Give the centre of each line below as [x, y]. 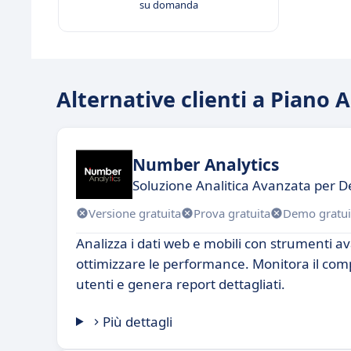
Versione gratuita [135, 213]
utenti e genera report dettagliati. [181, 284]
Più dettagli [138, 322]
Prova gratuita [232, 213]
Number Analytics [206, 164]
